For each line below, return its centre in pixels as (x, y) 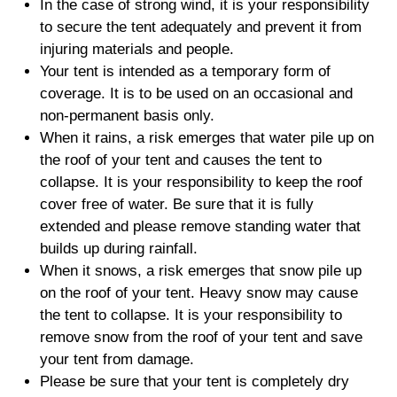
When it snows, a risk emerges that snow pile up (200, 270)
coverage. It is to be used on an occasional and (196, 93)
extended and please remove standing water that (200, 226)
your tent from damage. (117, 359)
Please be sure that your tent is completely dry (194, 381)
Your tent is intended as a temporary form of (185, 71)
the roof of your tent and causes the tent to (180, 160)
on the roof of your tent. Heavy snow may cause (198, 292)
